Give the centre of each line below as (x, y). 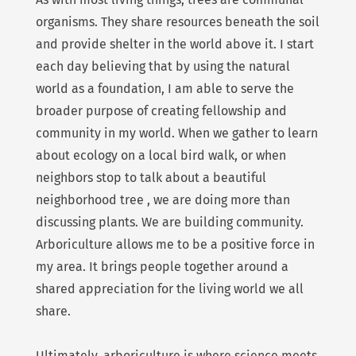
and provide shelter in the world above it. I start (174, 44)
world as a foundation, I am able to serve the (164, 89)
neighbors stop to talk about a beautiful (151, 178)
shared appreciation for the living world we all (169, 289)
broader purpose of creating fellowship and (161, 111)
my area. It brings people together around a (162, 267)
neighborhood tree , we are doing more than (163, 200)
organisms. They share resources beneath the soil (177, 22)
